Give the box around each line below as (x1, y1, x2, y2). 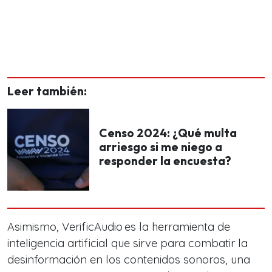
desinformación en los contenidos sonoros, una (7, 253, 250, 267)
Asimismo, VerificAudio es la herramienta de (7, 220, 230, 234)
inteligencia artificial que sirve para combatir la (7, 236, 248, 250)
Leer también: (7, 84, 87, 98)
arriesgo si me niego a (99, 140, 222, 154)
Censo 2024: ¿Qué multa (99, 126, 237, 140)
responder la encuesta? (99, 154, 231, 168)
